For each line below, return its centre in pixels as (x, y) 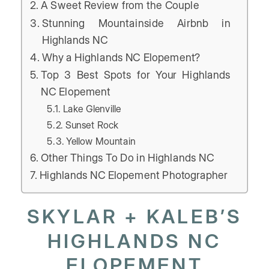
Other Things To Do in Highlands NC (128, 157)
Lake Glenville (92, 109)
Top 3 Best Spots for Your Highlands (136, 75)
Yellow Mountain (101, 141)
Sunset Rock (92, 125)
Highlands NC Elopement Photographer (133, 175)
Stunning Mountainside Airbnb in (136, 23)
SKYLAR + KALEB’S (134, 217)
